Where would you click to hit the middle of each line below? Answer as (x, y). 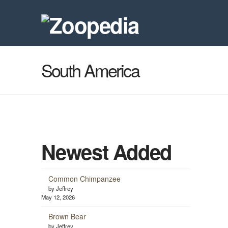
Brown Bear (67, 216)
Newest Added (106, 152)
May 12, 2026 (58, 197)
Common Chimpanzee (84, 178)
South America (90, 70)
